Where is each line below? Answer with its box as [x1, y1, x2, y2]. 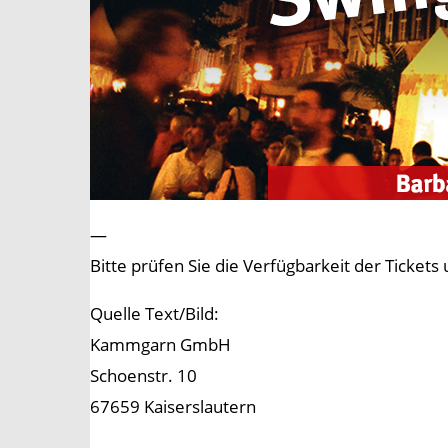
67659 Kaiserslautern [90, 395, 256, 419]
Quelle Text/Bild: [90, 302, 219, 326]
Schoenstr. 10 [90, 364, 197, 388]
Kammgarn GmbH [90, 333, 231, 357]
